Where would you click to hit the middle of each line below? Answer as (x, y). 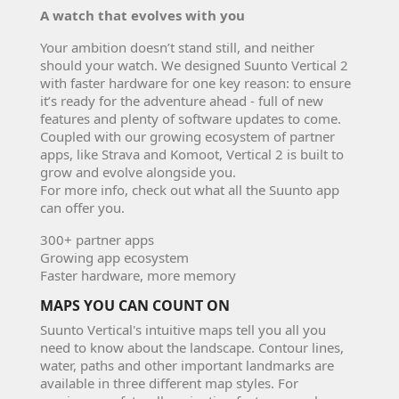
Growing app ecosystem (114, 257)
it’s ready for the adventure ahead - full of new (182, 100)
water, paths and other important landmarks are (187, 365)
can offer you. (82, 207)
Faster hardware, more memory (138, 275)
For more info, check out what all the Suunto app (190, 189)
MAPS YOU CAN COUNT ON (135, 305)
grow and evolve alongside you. (138, 171)
